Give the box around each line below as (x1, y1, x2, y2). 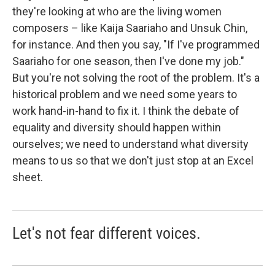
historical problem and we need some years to (12, 88, 237, 101)
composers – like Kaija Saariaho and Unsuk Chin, (12, 21, 247, 34)
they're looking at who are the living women (12, 5, 222, 18)
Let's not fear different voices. (12, 224, 201, 242)
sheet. (12, 171, 43, 184)
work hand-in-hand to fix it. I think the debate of (12, 104, 239, 117)
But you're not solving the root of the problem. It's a (12, 71, 260, 84)
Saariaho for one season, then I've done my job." (12, 55, 244, 68)
